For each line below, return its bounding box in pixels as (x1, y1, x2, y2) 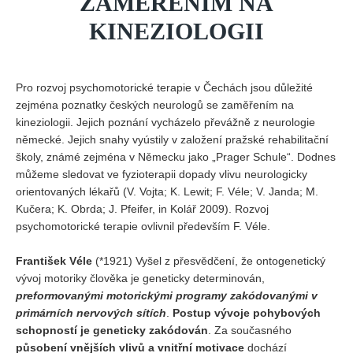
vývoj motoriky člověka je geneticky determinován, (16, 272, 265, 284)
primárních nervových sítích (16, 307, 166, 319)
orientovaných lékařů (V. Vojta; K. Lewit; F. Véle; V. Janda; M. (16, 185, 318, 198)
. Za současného (208, 324, 292, 336)
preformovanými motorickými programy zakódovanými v (16, 289, 318, 302)
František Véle (16, 255, 92, 267)
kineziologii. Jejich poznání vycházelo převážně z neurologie (16, 116, 315, 128)
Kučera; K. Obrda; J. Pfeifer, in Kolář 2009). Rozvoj (16, 203, 269, 215)
